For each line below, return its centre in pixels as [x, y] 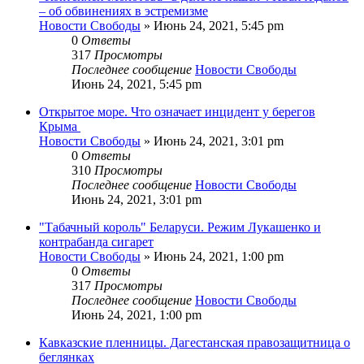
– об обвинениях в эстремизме [123, 11]
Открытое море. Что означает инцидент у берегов [177, 111]
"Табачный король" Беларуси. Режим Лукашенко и [180, 227]
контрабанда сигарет [96, 241]
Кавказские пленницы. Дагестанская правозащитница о [195, 342]
